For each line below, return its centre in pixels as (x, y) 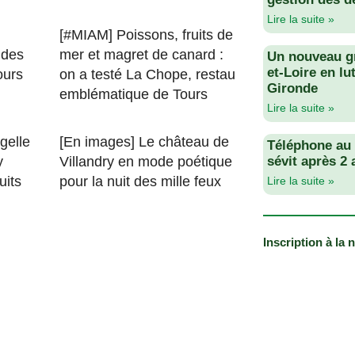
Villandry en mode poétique (146, 162)
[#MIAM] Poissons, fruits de (147, 35)
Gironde (292, 88)
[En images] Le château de (145, 142)
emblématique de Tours (134, 94)
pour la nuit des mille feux (141, 181)
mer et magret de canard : (142, 55)
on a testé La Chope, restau (148, 74)
